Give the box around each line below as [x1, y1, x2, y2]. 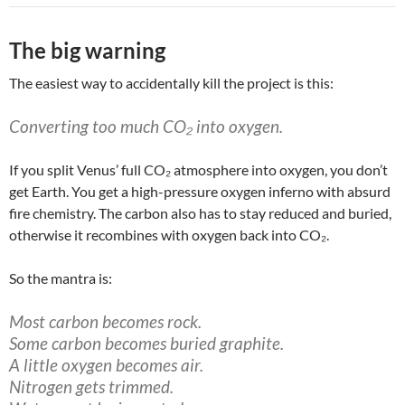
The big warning [9, 36, 165, 63]
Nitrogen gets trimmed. [9, 375, 174, 397]
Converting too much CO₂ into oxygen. [9, 115, 283, 137]
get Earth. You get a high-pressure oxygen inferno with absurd [9, 182, 391, 200]
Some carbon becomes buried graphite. [9, 332, 284, 353]
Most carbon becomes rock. [9, 310, 202, 332]
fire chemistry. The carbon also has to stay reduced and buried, [9, 203, 391, 221]
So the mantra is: [9, 268, 112, 287]
